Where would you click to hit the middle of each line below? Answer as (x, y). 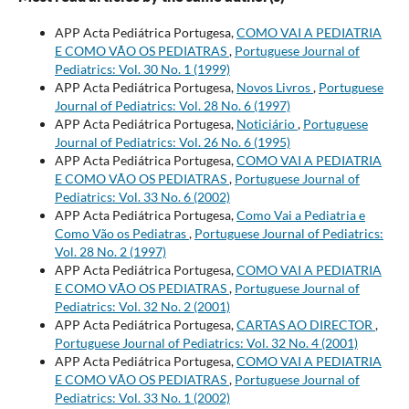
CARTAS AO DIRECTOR (305, 325)
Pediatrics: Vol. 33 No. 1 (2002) (142, 398)
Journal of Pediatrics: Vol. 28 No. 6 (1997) (172, 106)
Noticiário (267, 124)
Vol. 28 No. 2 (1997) (110, 252)
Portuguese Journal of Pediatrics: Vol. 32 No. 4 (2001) (206, 343)
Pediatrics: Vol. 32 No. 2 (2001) (142, 307)
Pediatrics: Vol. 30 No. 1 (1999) (142, 69)
